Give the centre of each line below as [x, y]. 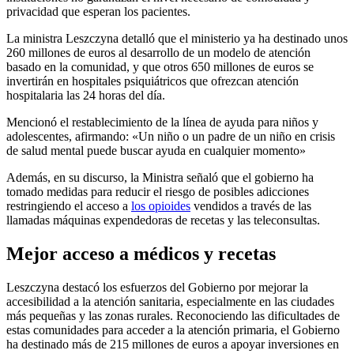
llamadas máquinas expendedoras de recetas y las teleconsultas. [163, 220]
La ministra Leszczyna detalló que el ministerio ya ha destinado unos [177, 38]
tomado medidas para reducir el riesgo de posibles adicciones [158, 191]
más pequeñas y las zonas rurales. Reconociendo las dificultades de [173, 315]
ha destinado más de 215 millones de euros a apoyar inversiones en [173, 344]
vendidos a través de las [251, 205]
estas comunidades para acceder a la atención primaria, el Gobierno [173, 330]
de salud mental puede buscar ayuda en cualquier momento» [156, 150]
